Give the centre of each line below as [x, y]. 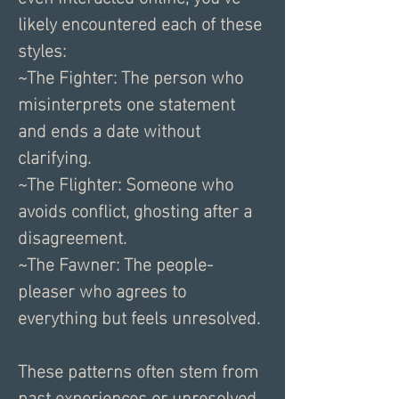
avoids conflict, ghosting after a [135, 209]
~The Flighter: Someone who [126, 182]
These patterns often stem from [138, 369]
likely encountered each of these [140, 22]
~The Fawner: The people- [115, 262]
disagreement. [72, 236]
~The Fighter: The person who [130, 75]
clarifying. [54, 155]
